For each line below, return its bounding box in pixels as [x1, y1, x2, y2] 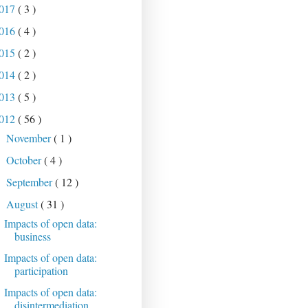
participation [14, 263, 68, 278]
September [6, 175, 56, 190]
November [6, 131, 54, 146]
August [6, 197, 41, 212]
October [6, 153, 45, 168]
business [14, 229, 51, 244]
